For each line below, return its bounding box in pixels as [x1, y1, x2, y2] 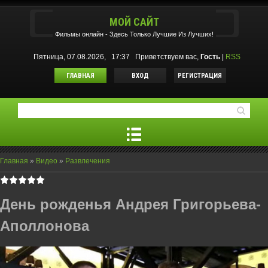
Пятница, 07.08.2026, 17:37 [33, 53, 133, 61]
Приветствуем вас [135, 53, 197, 61]
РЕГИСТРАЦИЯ [178, 72, 222, 80]
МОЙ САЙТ [109, 16, 159, 28]
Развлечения [65, 157, 110, 165]
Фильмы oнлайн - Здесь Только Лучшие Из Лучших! [54, 31, 214, 38]
